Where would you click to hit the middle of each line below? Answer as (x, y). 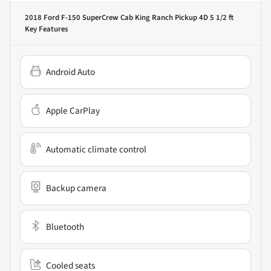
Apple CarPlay (73, 111)
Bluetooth (65, 227)
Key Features (47, 29)
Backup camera (76, 188)
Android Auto (70, 72)
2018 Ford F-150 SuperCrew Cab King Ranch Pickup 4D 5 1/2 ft (129, 18)
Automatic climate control (96, 150)
